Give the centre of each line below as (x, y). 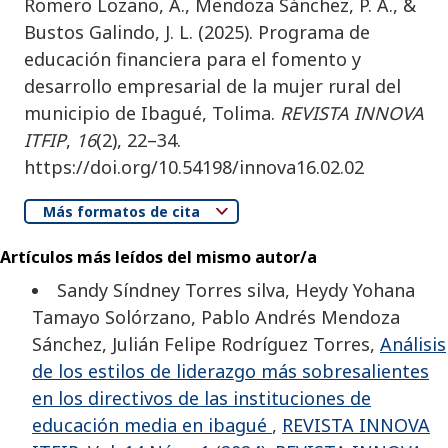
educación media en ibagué (152, 425)
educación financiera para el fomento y (192, 58)
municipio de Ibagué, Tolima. (152, 112)
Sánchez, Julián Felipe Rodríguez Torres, (206, 344)
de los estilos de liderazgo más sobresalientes (230, 371)
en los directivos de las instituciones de (201, 398)
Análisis (413, 344)
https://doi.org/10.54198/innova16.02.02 (194, 166)
